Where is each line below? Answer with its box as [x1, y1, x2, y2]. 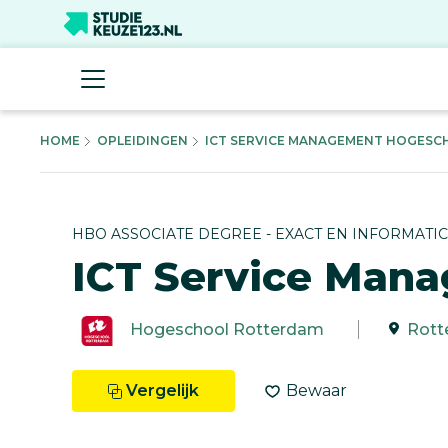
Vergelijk [126, 380, 199, 400]
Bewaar [286, 380, 347, 400]
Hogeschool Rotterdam [130, 319, 324, 339]
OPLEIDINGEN [97, 133, 188, 148]
